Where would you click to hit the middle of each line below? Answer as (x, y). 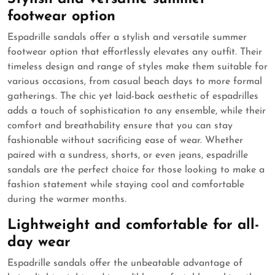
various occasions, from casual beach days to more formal (135, 82)
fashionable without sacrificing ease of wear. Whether (125, 141)
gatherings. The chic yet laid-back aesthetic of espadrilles (133, 97)
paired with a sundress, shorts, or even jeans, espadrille (128, 156)
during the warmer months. (67, 200)
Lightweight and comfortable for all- (133, 226)
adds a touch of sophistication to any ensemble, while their (137, 111)
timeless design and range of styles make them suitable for (137, 67)
